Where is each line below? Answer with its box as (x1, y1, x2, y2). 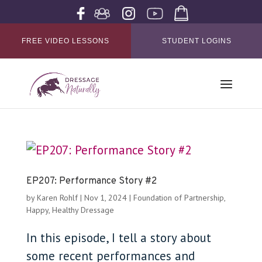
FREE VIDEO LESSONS (22, 37, 109, 45)
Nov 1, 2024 (84, 192, 127, 203)
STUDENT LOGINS (161, 37, 232, 45)
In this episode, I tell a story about (26, 230, 211, 246)
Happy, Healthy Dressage (26, 205, 114, 215)
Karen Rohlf (36, 192, 78, 203)
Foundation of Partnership (133, 192, 224, 203)
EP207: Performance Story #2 (26, 175, 157, 187)
